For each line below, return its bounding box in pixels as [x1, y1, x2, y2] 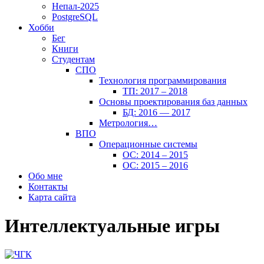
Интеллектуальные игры [5, 214, 220, 236]
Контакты [28, 181, 68, 192]
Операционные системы [99, 138, 197, 149]
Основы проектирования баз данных [99, 96, 247, 107]
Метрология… [99, 117, 157, 128]
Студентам [52, 54, 95, 64]
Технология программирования [99, 75, 226, 85]
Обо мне [28, 170, 62, 181]
